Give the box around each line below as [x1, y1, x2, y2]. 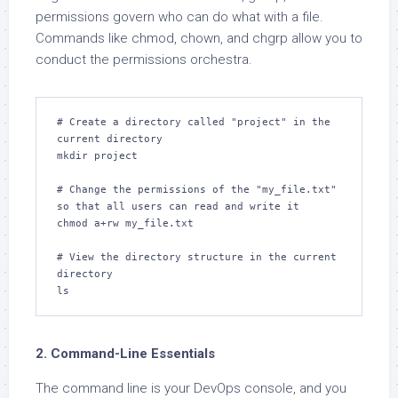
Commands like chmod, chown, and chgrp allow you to [36, 30, 362, 46]
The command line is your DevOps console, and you [36, 380, 346, 396]
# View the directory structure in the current [57, 251, 337, 263]
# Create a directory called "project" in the [57, 116, 330, 128]
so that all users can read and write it [57, 201, 299, 212]
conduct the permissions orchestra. [36, 52, 252, 68]
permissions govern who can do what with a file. [36, 9, 323, 25]
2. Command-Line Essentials [36, 346, 215, 362]
